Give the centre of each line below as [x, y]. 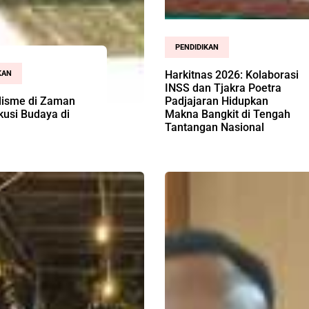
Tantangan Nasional [215, 127]
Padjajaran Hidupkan [217, 101]
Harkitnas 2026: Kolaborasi [232, 74]
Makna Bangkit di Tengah [228, 114]
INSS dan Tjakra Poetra [223, 88]
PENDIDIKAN [197, 47]
